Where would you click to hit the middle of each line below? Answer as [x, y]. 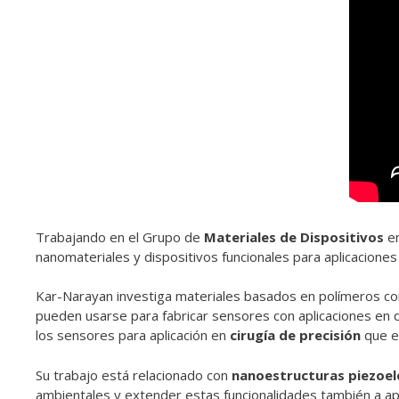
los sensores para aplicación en [133, 335]
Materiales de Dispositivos [294, 236]
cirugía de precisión [295, 335]
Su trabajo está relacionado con [134, 375]
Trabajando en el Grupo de [120, 236]
